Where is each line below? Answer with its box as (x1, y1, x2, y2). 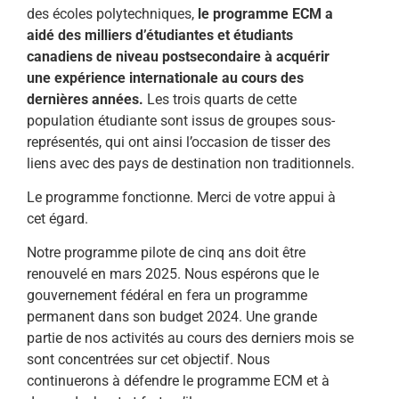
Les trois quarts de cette (147, 90, 297, 108)
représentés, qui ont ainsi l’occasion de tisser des (27, 133, 330, 151)
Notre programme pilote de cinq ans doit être (27, 244, 305, 262)
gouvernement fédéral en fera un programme (27, 287, 307, 305)
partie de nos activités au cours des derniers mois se (27, 330, 354, 347)
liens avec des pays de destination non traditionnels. (27, 154, 354, 172)
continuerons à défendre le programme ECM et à (27, 372, 330, 390)
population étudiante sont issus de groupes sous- (27, 111, 335, 129)
